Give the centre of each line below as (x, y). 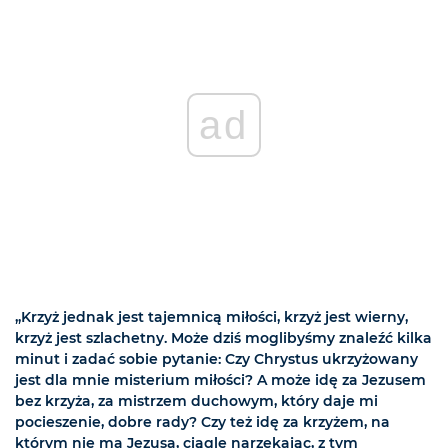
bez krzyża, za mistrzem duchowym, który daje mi (196, 401)
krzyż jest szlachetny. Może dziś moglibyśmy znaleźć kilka (223, 338)
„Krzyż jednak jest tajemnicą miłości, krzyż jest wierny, (211, 317)
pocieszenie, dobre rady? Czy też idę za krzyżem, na (202, 422)
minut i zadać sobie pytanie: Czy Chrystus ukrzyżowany (216, 359)
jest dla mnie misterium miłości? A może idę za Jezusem (220, 380)
